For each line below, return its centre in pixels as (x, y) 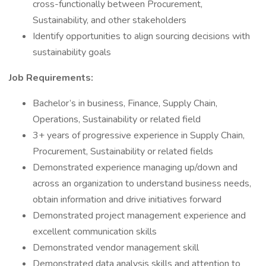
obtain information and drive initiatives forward (127, 199)
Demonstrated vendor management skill (116, 248)
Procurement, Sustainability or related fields (123, 151)
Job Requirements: (51, 78)
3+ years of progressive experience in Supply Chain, (139, 135)
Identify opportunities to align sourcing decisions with (141, 36)
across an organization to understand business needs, (142, 183)
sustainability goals (72, 52)
